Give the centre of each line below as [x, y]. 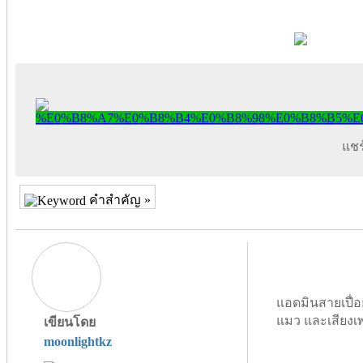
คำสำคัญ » [118, 199]
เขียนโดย [70, 322]
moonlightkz [78, 341]
